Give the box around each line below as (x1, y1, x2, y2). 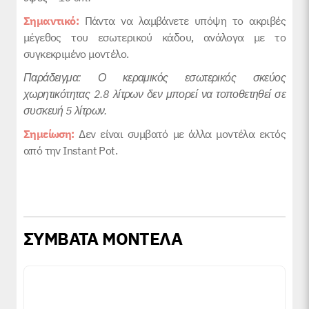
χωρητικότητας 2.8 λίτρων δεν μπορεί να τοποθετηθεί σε (23, 87, 286, 101)
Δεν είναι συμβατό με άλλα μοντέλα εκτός (79, 127, 286, 141)
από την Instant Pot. (23, 143, 117, 158)
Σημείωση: (23, 127, 79, 141)
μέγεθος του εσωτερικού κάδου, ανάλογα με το (23, 30, 286, 45)
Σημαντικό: (23, 14, 85, 28)
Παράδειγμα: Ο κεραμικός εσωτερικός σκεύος (23, 70, 286, 85)
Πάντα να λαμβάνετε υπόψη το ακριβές (84, 14, 286, 28)
